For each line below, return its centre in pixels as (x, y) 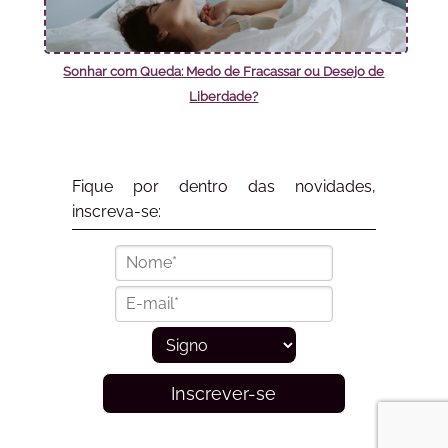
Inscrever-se (224, 394)
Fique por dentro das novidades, (223, 186)
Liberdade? (224, 97)
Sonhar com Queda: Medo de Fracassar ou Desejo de (224, 72)
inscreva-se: (116, 211)
